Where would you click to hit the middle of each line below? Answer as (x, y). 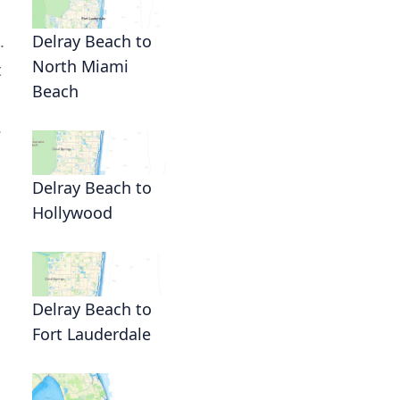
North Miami (80, 66)
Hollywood (72, 212)
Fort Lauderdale (92, 334)
